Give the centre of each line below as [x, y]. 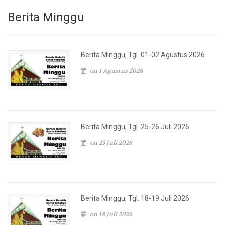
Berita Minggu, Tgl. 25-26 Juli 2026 [135, 126]
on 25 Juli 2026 [110, 142]
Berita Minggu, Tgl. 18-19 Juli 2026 [135, 198]
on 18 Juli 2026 [110, 214]
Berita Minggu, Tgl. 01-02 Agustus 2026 [143, 54]
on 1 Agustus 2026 [116, 71]
